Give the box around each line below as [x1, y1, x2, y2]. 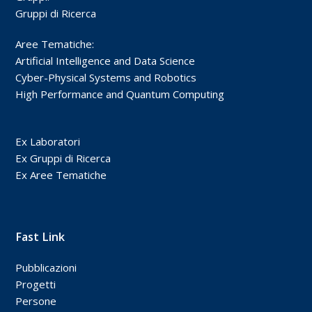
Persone [15, 294, 57, 309]
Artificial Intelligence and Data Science [15, 54, 196, 68]
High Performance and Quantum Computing [15, 87, 225, 102]
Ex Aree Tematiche [15, 168, 107, 182]
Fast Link [15, 229, 65, 245]
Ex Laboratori [15, 134, 81, 149]
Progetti [15, 277, 56, 292]
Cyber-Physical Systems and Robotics [15, 70, 197, 85]
